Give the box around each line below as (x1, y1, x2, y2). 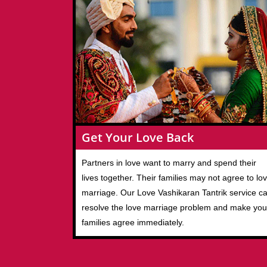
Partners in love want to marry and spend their (82, 157, 256, 167)
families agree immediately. (82, 217, 184, 227)
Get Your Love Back (82, 129, 194, 145)
